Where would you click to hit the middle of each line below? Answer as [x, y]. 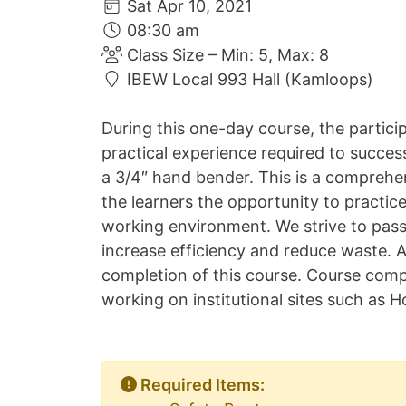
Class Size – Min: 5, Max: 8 [225, 54]
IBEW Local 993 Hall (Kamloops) [247, 79]
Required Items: [201, 384]
